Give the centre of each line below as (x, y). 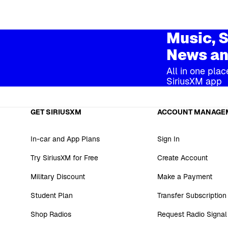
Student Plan (51, 195)
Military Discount (58, 176)
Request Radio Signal (192, 214)
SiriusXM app (194, 81)
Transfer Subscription (192, 195)
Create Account (182, 158)
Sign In (168, 139)
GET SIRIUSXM (56, 112)
